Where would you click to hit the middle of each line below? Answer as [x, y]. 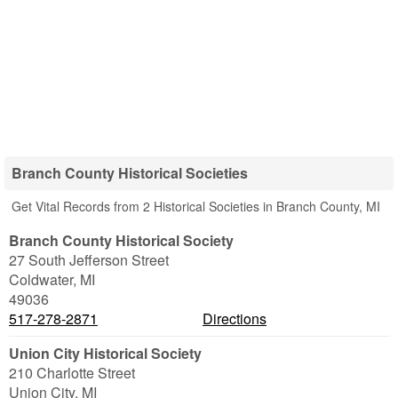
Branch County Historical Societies [130, 173]
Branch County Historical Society [121, 240]
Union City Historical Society [105, 353]
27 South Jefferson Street [89, 260]
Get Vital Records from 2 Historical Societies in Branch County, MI [196, 206]
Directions [235, 318]
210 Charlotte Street [72, 373]
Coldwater [41, 279]
